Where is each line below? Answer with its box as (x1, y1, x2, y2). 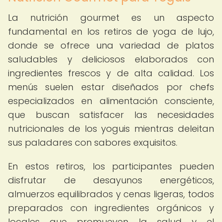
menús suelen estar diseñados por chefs (8, 81, 214, 93)
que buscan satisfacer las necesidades (8, 109, 214, 121)
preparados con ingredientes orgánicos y (8, 202, 214, 214)
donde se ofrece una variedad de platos (8, 39, 214, 52)
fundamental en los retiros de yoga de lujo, (8, 25, 214, 38)
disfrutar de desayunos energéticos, (8, 174, 214, 186)
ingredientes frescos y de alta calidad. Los (8, 67, 214, 79)
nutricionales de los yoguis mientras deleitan (8, 122, 214, 135)
